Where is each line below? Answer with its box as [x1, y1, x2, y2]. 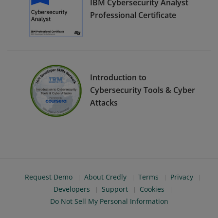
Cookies [140, 184, 164, 194]
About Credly [84, 172, 127, 182]
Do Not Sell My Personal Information [50, 197, 168, 206]
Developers [54, 184, 90, 194]
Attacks [90, 97, 118, 108]
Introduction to [90, 72, 146, 83]
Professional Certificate [90, 9, 176, 20]
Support [102, 184, 128, 194]
